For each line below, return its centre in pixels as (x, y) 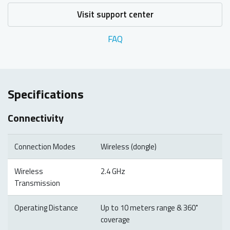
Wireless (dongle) (128, 146)
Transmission (37, 183)
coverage (115, 219)
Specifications (46, 94)
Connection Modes (45, 146)
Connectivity (36, 118)
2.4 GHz (113, 171)
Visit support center (115, 14)
